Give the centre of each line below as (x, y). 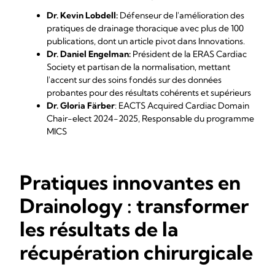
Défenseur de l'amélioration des (181, 15)
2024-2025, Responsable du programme (173, 118)
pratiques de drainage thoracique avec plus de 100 (145, 28)
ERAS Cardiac (220, 54)
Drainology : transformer (134, 206)
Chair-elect (69, 118)
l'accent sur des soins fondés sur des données (134, 80)
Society (61, 67)
